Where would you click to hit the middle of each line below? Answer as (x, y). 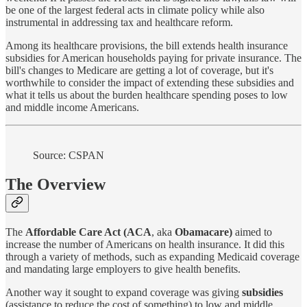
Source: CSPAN (69, 155)
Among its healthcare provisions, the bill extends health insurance (147, 45)
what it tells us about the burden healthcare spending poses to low (147, 95)
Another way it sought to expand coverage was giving (124, 292)
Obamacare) (204, 232)
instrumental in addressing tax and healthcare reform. (119, 22)
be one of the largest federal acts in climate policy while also (135, 10)
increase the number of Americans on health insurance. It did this (145, 244)
